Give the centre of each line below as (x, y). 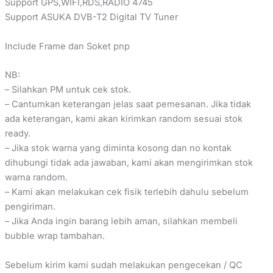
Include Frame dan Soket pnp (67, 46)
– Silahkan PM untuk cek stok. (68, 90)
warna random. (36, 178)
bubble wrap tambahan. (55, 236)
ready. (17, 134)
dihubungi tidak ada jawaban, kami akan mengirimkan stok (129, 163)
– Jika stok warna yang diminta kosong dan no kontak (118, 148)
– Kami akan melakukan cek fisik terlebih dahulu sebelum (126, 192)
